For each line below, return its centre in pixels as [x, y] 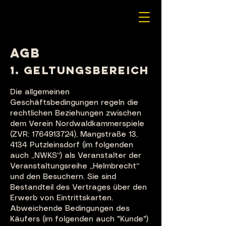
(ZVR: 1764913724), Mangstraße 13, [74, 135]
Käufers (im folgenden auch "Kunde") [79, 219]
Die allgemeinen [40, 92]
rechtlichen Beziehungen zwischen [76, 114]
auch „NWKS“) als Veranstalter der [76, 156]
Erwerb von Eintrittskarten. [62, 198]
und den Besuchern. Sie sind [63, 177]
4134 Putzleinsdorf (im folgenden [72, 145]
